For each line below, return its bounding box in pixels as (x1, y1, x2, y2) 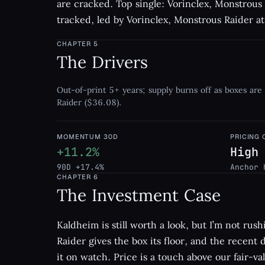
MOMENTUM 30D (57, 133, 118, 140)
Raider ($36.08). (57, 97, 122, 108)
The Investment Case (57, 185, 221, 206)
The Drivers (57, 51, 148, 73)
